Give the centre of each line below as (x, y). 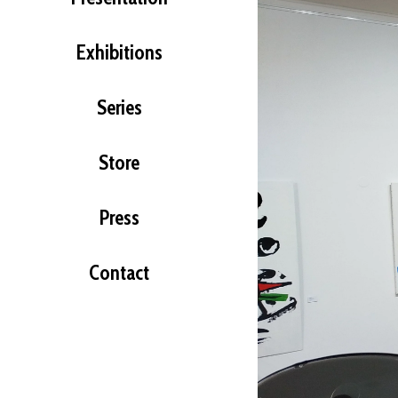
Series (119, 107)
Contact (119, 272)
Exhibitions (119, 52)
